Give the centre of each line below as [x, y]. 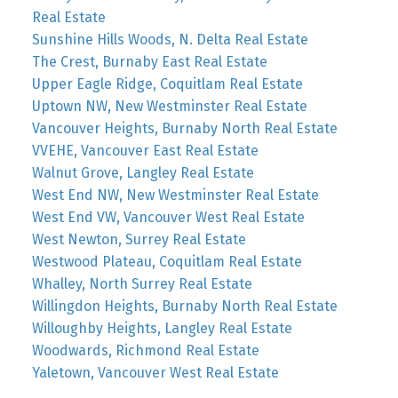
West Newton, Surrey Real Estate [139, 239]
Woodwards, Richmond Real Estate [145, 350]
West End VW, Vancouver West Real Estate [168, 217]
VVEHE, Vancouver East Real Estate [145, 150]
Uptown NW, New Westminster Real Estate [169, 106]
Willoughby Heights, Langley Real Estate [162, 328]
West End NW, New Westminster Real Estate [175, 195]
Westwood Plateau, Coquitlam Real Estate [167, 261]
